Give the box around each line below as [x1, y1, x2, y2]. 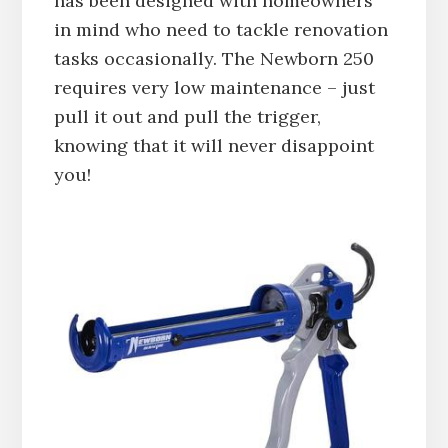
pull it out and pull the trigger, [53, 104, 321, 128]
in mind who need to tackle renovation [53, 17, 388, 41]
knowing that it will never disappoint [53, 133, 374, 157]
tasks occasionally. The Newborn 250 [53, 46, 374, 70]
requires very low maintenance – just [53, 75, 375, 99]
